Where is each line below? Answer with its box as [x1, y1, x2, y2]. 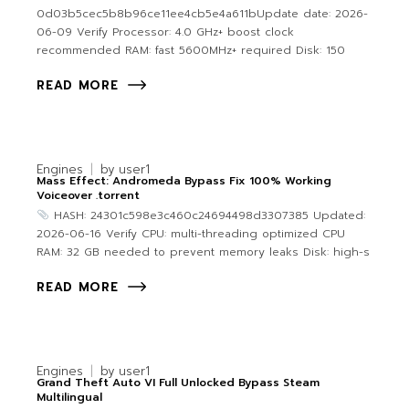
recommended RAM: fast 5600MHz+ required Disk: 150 [37, 42, 346, 59]
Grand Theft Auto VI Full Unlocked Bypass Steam [37, 374, 320, 392]
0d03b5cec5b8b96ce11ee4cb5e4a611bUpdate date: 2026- [37, 5, 369, 23]
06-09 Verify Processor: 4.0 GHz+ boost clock [37, 24, 295, 41]
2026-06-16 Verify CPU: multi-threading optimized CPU [37, 225, 346, 243]
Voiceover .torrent [37, 187, 141, 204]
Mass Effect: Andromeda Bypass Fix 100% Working [37, 173, 332, 190]
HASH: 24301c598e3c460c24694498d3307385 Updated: [48, 207, 365, 225]
